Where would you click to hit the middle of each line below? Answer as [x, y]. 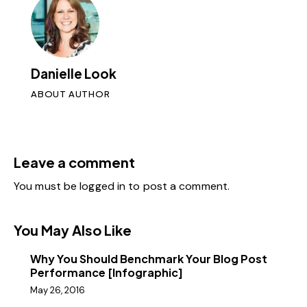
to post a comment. [178, 186]
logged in [103, 186]
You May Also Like [73, 230]
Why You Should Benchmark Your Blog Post [149, 259]
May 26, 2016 [58, 290]
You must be [47, 186]
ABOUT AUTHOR [71, 94]
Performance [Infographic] [107, 273]
